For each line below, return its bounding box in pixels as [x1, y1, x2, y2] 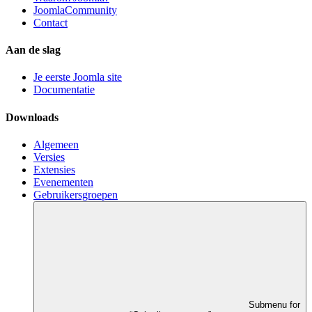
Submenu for [249, 299, 300, 310]
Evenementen [33, 175, 93, 188]
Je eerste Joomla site [33, 71, 122, 84]
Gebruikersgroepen [33, 188, 118, 201]
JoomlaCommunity [33, 3, 117, 16]
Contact [33, 16, 68, 29]
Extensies [33, 163, 75, 175]
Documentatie [33, 84, 95, 96]
